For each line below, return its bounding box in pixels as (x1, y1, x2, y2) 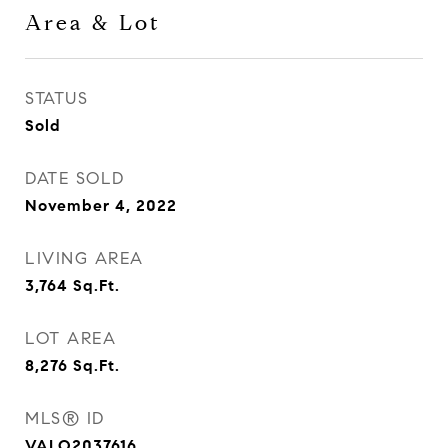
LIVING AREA (25, 248, 144, 269)
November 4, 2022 (25, 196, 177, 215)
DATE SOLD (25, 168, 125, 189)
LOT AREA (25, 328, 116, 349)
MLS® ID (25, 408, 105, 429)
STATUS (25, 88, 88, 109)
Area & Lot (25, 10, 161, 36)
